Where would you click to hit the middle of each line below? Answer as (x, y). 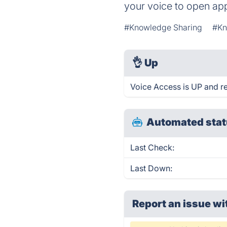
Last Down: (152, 168)
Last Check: (153, 147)
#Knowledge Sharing (163, 27)
